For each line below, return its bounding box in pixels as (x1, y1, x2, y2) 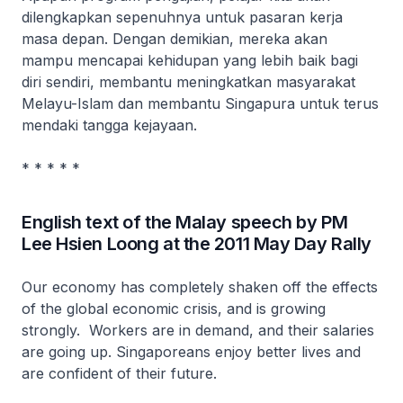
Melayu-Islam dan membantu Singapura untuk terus (22, 94, 379, 112)
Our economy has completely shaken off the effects (22, 278, 378, 296)
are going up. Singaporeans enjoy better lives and (22, 343, 361, 361)
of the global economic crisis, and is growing (22, 300, 326, 318)
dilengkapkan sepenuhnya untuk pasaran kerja (22, 8, 343, 26)
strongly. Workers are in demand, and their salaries (22, 321, 374, 339)
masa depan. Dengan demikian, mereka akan (22, 30, 327, 48)
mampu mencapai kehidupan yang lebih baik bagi (22, 51, 358, 69)
